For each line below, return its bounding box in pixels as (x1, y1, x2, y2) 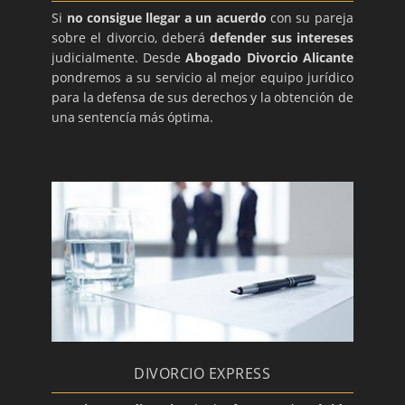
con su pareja (266, 9, 353, 27)
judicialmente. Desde (52, 49, 186, 67)
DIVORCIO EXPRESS (134, 363, 271, 383)
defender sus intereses (210, 29, 353, 47)
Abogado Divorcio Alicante (185, 49, 353, 67)
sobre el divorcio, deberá (52, 29, 211, 47)
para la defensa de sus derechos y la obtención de (52, 89, 353, 107)
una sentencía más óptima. (52, 108, 214, 127)
